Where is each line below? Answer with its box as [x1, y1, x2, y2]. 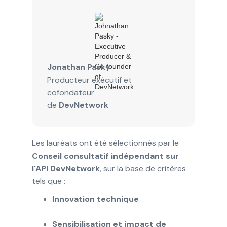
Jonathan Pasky [47, 61, 110, 72]
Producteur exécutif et [47, 74, 132, 85]
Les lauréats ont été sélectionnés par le [31, 137, 179, 148]
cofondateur [47, 87, 94, 98]
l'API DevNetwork [31, 163, 100, 174]
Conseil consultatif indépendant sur [31, 150, 179, 161]
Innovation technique [52, 193, 139, 204]
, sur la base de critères [99, 163, 186, 174]
